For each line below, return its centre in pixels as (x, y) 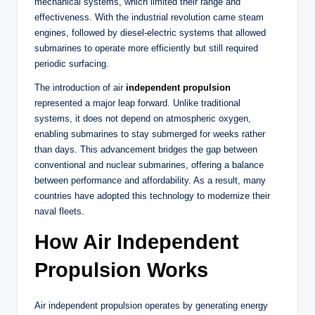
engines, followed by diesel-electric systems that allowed (150, 33)
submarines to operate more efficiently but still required (146, 49)
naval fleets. (59, 212)
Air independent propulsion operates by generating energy (151, 306)
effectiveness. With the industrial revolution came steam (149, 18)
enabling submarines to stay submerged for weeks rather (150, 134)
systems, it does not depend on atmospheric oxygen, (143, 119)
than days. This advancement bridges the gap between (146, 150)
